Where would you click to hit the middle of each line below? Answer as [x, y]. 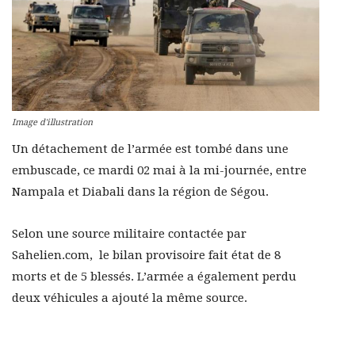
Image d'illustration [52, 122]
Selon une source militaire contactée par [129, 233]
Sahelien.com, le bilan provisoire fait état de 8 [146, 255]
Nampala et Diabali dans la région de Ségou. [140, 191]
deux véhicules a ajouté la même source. [130, 298]
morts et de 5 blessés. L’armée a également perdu [154, 276]
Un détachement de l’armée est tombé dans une [150, 149]
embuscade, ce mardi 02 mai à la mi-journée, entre [159, 170]
